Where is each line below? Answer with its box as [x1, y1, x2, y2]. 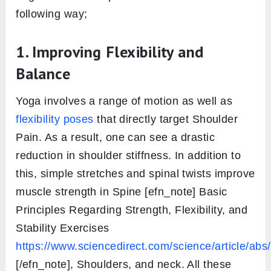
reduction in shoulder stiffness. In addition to [16, 149, 241, 162]
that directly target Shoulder [93, 113, 238, 126]
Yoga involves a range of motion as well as [16, 95, 233, 108]
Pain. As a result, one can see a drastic [16, 131, 215, 144]
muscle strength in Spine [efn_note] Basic [16, 186, 227, 198]
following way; [16, 8, 88, 21]
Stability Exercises [16, 222, 109, 235]
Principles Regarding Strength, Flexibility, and [16, 204, 248, 217]
